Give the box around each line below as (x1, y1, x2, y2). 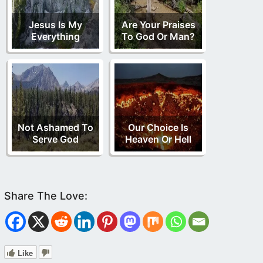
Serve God (32, 133, 79, 146)
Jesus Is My (29, 19, 82, 31)
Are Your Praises (121, 19, 195, 31)
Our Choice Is (128, 122, 188, 134)
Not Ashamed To (18, 122, 93, 134)
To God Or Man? (122, 31, 195, 43)
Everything (31, 31, 80, 43)
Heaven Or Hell (125, 133, 191, 146)
